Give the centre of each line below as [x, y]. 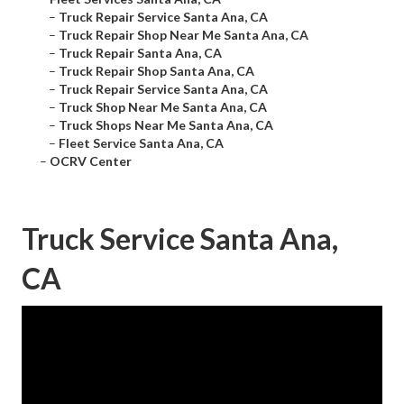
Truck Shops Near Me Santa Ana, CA [166, 125]
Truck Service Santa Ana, [180, 239]
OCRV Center [91, 161]
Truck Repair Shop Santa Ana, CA [156, 71]
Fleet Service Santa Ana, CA [141, 143]
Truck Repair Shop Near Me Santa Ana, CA [184, 35]
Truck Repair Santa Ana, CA [140, 53]
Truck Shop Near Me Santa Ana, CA [163, 107]
